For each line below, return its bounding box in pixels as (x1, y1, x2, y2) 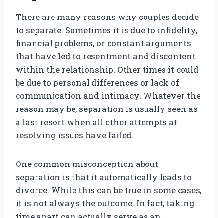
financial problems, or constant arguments (16, 37, 191, 49)
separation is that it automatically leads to (16, 171, 192, 183)
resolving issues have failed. (16, 129, 134, 141)
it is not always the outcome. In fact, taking (16, 198, 195, 209)
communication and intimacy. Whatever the (16, 90, 200, 102)
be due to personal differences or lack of (16, 77, 179, 89)
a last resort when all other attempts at (16, 116, 177, 128)
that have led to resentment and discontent (16, 51, 196, 62)
